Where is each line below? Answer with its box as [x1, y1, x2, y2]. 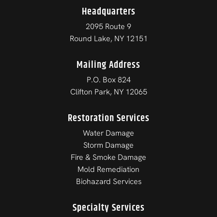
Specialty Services [72, 200, 145, 216]
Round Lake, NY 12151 [69, 33, 148, 44]
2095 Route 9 [86, 21, 131, 31]
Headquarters [81, 4, 136, 19]
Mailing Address [77, 57, 140, 73]
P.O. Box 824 [86, 74, 131, 85]
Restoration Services [67, 110, 150, 126]
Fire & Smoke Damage [71, 152, 146, 162]
